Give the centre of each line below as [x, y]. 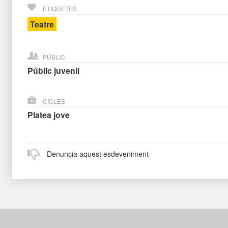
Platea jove [48, 115]
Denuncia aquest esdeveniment [97, 153]
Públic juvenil [53, 70]
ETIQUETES [60, 8]
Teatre [42, 24]
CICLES [54, 101]
